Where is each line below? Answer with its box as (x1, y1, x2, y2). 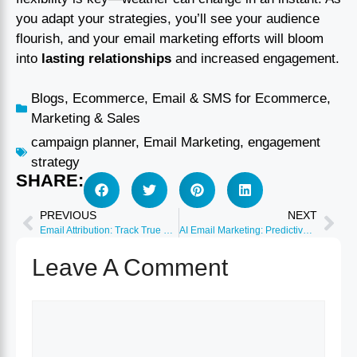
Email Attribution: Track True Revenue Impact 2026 (163, 225, 173, 237)
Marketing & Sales (31, 111, 140, 127)
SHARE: (16, 171, 84, 191)
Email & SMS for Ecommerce (152, 91, 327, 107)
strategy (31, 155, 80, 171)
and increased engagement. (171, 50, 339, 66)
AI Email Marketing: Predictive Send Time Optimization (302, 225, 312, 237)
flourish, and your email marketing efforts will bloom (16, 30, 324, 46)
